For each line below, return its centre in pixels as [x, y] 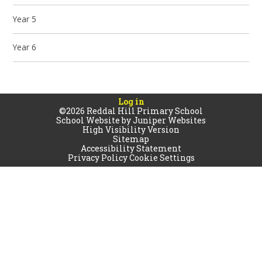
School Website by [94, 120]
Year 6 [25, 47]
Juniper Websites [169, 120]
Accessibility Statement [131, 149]
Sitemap [131, 139]
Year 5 [25, 19]
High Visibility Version [131, 130]
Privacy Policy [97, 158]
